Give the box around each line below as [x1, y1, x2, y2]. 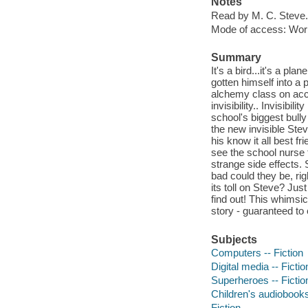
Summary [210, 51, 261, 63]
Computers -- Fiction [210, 247, 303, 259]
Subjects [210, 233, 257, 245]
